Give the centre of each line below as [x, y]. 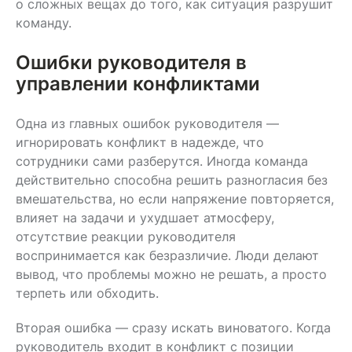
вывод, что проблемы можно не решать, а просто [171, 274]
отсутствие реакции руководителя [126, 236]
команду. [44, 22]
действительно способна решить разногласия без [172, 180]
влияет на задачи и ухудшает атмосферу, [145, 217]
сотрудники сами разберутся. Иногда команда [162, 161]
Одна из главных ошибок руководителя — [147, 123]
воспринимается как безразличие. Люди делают [167, 255]
